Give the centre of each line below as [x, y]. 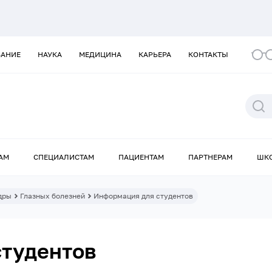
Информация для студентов [143, 196]
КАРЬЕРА [155, 54]
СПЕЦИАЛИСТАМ [64, 157]
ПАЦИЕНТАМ [141, 157]
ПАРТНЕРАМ [210, 157]
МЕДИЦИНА [100, 54]
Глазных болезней [53, 196]
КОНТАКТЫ [208, 54]
